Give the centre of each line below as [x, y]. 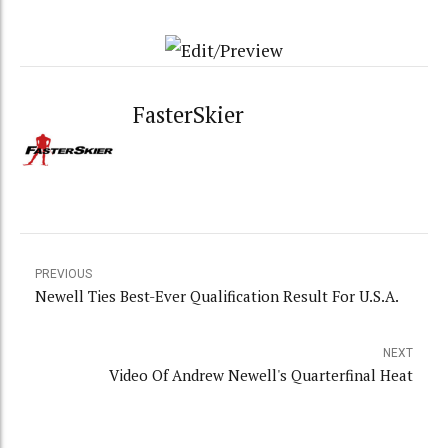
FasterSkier [189, 115]
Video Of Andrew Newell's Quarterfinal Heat [261, 374]
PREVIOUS [63, 273]
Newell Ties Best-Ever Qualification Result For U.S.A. [217, 295]
